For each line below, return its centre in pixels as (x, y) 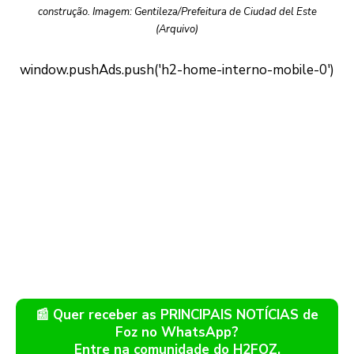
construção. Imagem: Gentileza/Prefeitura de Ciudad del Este (177, 12)
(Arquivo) (177, 30)
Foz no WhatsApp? (177, 333)
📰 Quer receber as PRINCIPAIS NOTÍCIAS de (177, 315)
